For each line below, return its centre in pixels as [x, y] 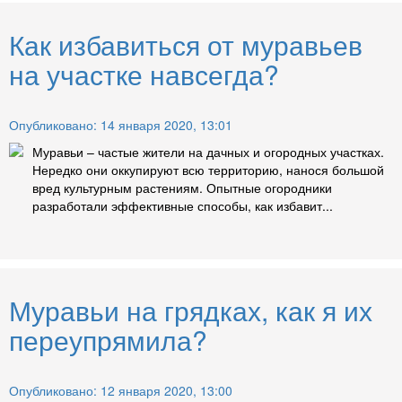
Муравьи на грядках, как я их [191, 310]
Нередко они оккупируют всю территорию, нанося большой [208, 170]
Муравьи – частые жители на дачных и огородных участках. [208, 152]
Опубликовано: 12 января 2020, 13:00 [121, 391]
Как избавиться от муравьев [186, 45]
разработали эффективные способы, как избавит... [183, 206]
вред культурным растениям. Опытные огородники [182, 188]
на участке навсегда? [144, 74]
